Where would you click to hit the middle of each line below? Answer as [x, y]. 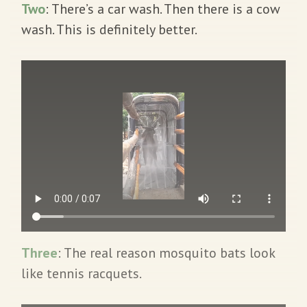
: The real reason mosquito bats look [166, 253]
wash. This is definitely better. [109, 29]
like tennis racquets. [82, 273]
